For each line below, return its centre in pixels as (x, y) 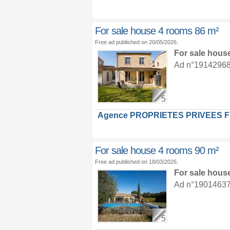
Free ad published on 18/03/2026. (136, 162)
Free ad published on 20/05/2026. (136, 42)
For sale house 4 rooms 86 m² (157, 31)
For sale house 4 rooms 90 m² (157, 150)
